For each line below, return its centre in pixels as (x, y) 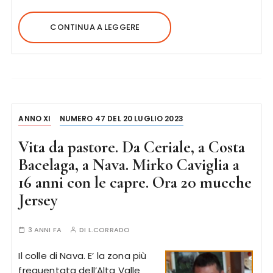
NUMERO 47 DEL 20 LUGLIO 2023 (121, 119)
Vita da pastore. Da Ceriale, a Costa (132, 147)
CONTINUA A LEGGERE (95, 27)
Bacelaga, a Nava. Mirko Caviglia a (129, 165)
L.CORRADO (109, 230)
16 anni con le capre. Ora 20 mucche (135, 183)
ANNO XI (35, 119)
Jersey (38, 200)
